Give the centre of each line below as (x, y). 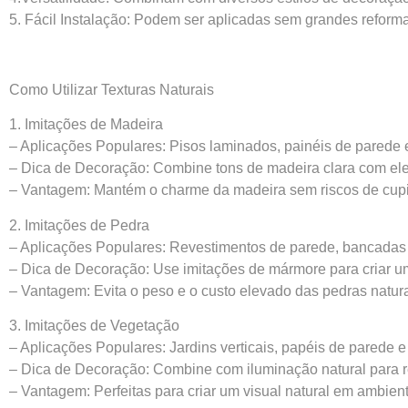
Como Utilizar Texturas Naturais (112, 89)
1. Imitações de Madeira (86, 125)
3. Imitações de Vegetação (94, 326)
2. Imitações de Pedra (79, 225)
